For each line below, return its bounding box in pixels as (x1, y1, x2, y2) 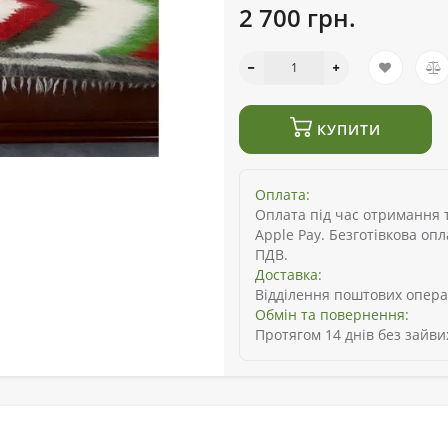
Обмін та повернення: (255, 305, 409, 325)
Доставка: (255, 265, 322, 285)
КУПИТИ (312, 120, 381, 140)
